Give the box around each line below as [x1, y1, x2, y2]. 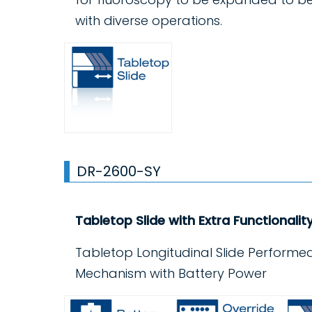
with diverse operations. [75, 12, 222, 30]
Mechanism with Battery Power [75, 265, 267, 283]
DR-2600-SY [77, 162, 161, 182]
